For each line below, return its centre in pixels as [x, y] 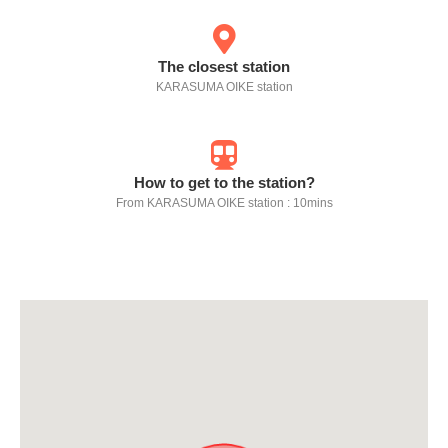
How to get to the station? [224, 183]
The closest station [224, 67]
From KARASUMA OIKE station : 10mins [224, 203]
